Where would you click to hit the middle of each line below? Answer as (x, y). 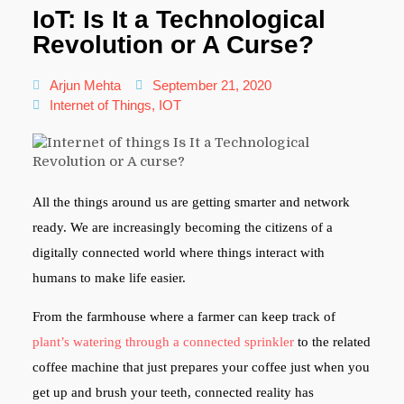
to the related (332, 341)
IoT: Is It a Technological (179, 19)
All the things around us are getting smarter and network (191, 202)
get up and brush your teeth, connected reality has (173, 392)
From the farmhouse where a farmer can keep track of (184, 316)
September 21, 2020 (211, 85)
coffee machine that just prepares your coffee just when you (201, 367)
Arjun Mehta (85, 85)
